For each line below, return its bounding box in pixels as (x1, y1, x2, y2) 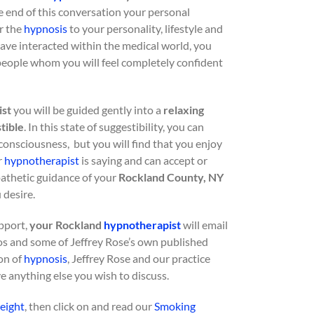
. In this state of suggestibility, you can (24, 120, 204, 133)
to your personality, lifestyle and (67, 22, 223, 35)
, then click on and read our (25, 299, 154, 313)
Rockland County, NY (118, 170, 224, 184)
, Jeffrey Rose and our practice (67, 252, 210, 265)
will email (183, 218, 228, 231)
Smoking (154, 299, 196, 313)
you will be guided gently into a (11, 103, 163, 116)
